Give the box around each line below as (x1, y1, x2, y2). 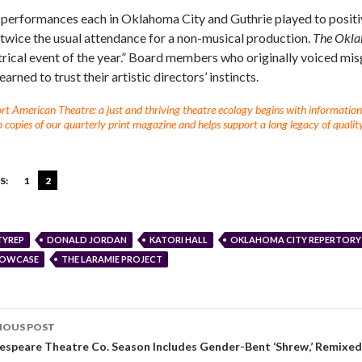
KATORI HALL (149, 234, 208, 246)
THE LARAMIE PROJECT (61, 254, 162, 265)
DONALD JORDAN (47, 234, 127, 246)
